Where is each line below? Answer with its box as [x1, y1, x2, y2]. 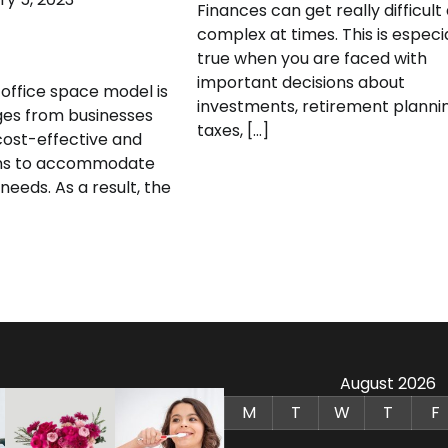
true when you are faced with [196, 46, 427, 70]
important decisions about [196, 70, 405, 94]
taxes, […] [196, 118, 269, 142]
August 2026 [340, 371, 436, 395]
